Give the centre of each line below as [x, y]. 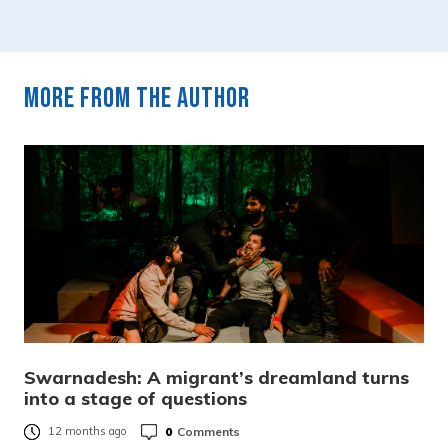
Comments [208, 431]
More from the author [137, 98]
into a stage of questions [135, 398]
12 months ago [87, 431]
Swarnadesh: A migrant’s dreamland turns [216, 377]
